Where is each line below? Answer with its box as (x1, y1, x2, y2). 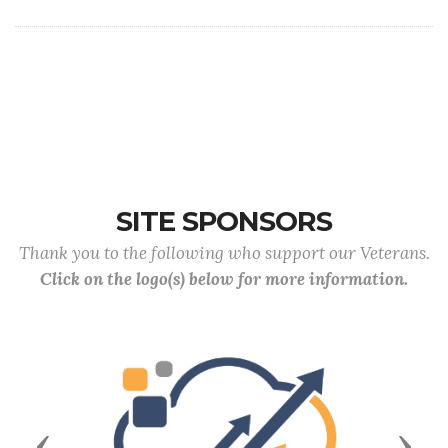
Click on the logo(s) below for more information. (40, 268, 408, 290)
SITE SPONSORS (116, 205, 332, 238)
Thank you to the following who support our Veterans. (18, 242, 430, 264)
